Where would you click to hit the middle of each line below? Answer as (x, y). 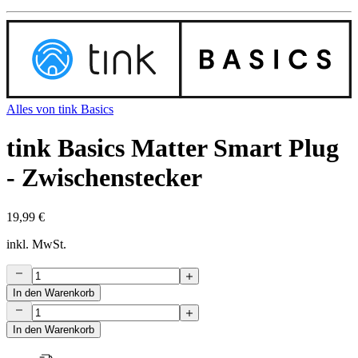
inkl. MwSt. (36, 244)
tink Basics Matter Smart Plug (173, 148)
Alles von (32, 109)
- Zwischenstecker (104, 178)
